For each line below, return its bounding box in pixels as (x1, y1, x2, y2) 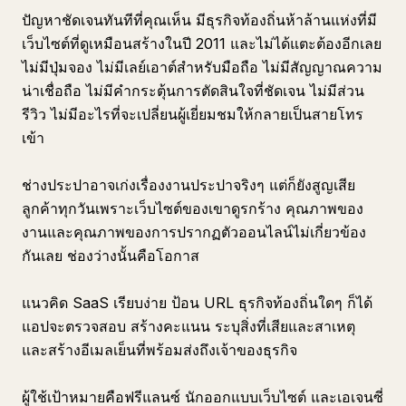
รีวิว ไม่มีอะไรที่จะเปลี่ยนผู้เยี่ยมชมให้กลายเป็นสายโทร (22, 105, 363, 123)
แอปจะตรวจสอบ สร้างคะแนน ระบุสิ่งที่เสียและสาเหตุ (22, 317, 355, 335)
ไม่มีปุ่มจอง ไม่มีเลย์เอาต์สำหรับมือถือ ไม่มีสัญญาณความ (22, 58, 382, 76)
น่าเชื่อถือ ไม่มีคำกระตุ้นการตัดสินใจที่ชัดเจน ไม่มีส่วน (22, 82, 364, 100)
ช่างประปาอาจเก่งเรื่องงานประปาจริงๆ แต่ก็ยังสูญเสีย (22, 176, 355, 194)
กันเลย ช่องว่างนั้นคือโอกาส (22, 246, 199, 265)
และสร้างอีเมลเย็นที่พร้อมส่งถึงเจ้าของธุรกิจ (22, 341, 297, 359)
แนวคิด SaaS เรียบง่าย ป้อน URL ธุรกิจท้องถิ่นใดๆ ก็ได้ (22, 294, 372, 312)
